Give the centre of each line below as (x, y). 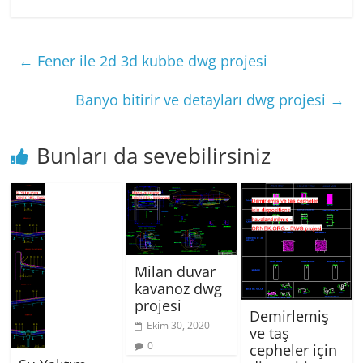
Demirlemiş (289, 316)
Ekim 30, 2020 (178, 326)
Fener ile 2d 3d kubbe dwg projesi (151, 61)
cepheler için (293, 350)
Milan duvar (175, 272)
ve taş (269, 333)
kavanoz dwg (178, 289)
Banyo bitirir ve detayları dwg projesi (202, 100)
